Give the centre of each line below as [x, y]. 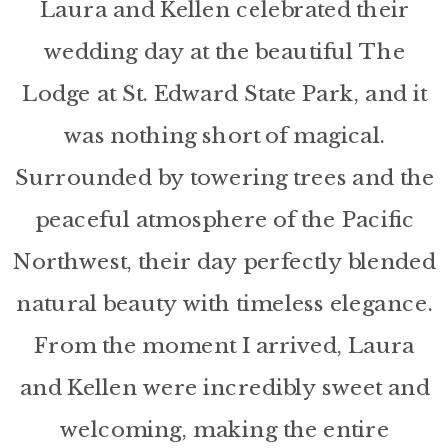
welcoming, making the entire [225, 429]
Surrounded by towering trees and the [224, 177]
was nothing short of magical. [224, 135]
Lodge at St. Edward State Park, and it [225, 93]
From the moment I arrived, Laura [225, 345]
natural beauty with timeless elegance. [225, 303]
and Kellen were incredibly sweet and [224, 387]
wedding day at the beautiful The [225, 51]
